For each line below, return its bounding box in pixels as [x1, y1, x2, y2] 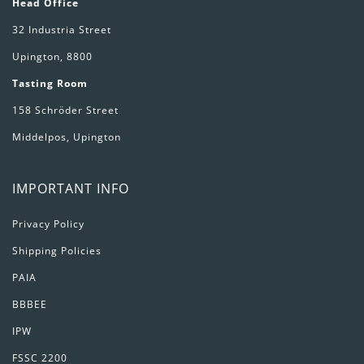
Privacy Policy [11, 217, 84, 232]
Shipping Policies [11, 244, 102, 258]
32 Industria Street [11, 23, 111, 37]
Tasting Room [11, 76, 88, 91]
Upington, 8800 [11, 50, 93, 64]
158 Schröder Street [11, 103, 119, 118]
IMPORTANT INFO [11, 180, 129, 198]
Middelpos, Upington [11, 130, 121, 145]
